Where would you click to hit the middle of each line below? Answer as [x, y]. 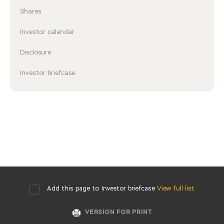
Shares [30, 12]
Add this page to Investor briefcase [101, 189]
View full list [175, 189]
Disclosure [35, 53]
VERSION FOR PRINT [118, 212]
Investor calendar [47, 32]
